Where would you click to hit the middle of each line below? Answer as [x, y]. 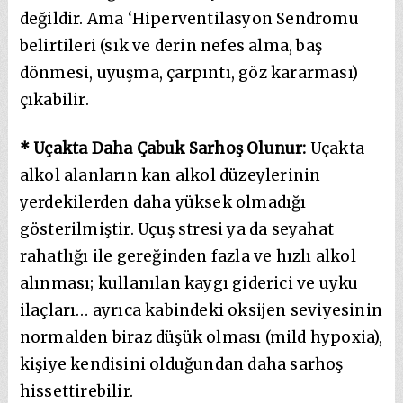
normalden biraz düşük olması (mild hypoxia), [201, 337]
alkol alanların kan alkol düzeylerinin [170, 175]
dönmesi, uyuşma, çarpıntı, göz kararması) [189, 72]
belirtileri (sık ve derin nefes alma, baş [171, 45]
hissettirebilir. [76, 391]
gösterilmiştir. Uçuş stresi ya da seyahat [177, 229]
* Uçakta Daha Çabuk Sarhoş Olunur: [165, 148]
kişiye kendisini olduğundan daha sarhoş [181, 364]
